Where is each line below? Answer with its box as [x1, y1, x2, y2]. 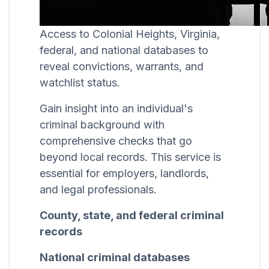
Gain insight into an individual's [40, 102, 193, 115]
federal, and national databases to [40, 44, 208, 57]
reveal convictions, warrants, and [40, 60, 204, 73]
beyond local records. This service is [40, 151, 221, 164]
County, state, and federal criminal [40, 209, 224, 222]
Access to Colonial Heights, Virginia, [40, 28, 220, 41]
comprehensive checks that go [40, 134, 192, 148]
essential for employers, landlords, [40, 167, 209, 180]
